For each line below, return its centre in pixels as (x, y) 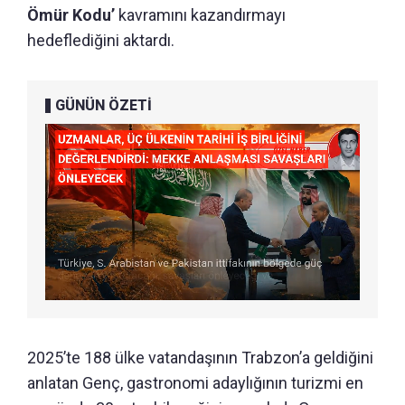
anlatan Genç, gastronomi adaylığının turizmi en (195, 383)
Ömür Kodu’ (73, 14)
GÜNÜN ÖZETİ (104, 105)
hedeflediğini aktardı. (101, 40)
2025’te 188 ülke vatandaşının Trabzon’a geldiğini (200, 358)
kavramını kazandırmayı (202, 14)
